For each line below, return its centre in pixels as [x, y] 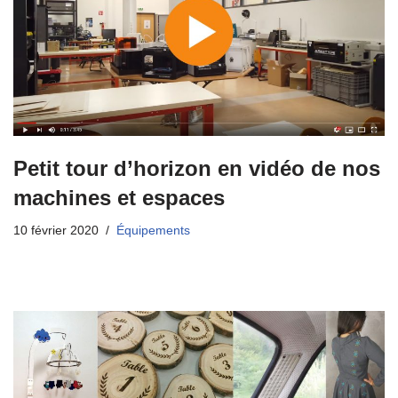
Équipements [153, 231]
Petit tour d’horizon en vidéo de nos [197, 169]
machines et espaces [119, 198]
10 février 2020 [56, 231]
